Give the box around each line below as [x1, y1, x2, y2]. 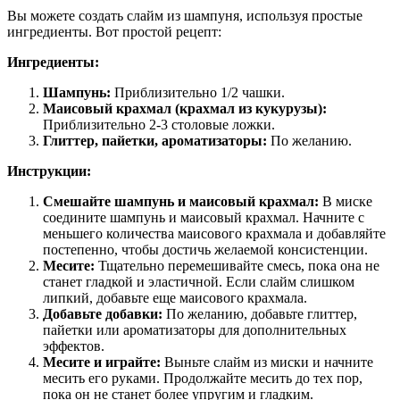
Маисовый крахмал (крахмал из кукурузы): [43, 100, 327, 116]
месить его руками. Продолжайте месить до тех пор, [43, 370, 362, 386]
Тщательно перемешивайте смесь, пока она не [95, 257, 379, 273]
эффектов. [43, 337, 104, 354]
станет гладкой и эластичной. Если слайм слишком [43, 273, 354, 289]
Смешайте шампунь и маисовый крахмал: [43, 193, 319, 209]
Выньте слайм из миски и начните [161, 354, 373, 370]
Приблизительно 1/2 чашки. [111, 84, 285, 100]
